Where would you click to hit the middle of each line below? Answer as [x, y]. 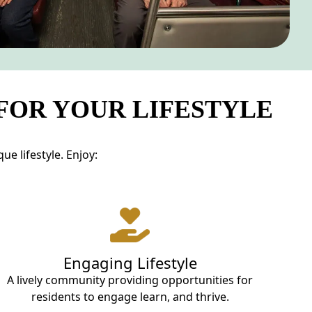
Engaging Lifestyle [130, 262]
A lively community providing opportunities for [130, 280]
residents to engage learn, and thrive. [130, 296]
